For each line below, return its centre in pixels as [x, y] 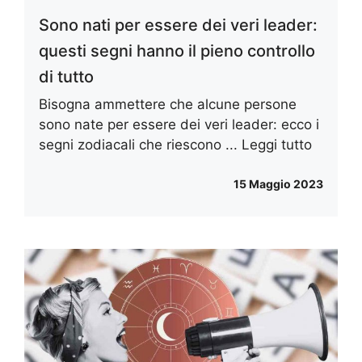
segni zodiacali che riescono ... [140, 144]
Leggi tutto [277, 144]
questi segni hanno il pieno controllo [177, 51]
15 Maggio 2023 [278, 184]
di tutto [66, 76]
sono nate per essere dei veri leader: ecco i [179, 124]
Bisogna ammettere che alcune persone [168, 104]
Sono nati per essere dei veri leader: [178, 25]
